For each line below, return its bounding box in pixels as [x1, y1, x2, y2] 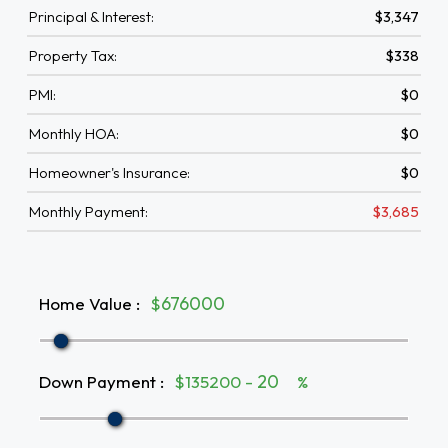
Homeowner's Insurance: [29, 163, 190, 182]
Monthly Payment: [29, 202, 148, 221]
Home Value [39, 292, 132, 314]
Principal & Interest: [29, 7, 154, 26]
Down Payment [39, 370, 156, 392]
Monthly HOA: [29, 124, 119, 143]
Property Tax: [29, 46, 117, 65]
